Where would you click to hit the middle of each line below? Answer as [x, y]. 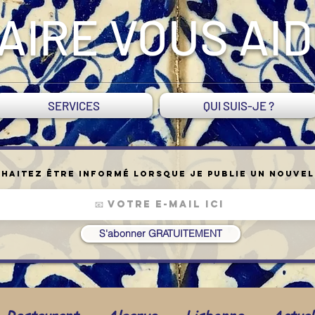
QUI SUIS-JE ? [239, 105]
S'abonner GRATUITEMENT [161, 233]
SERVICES [73, 105]
